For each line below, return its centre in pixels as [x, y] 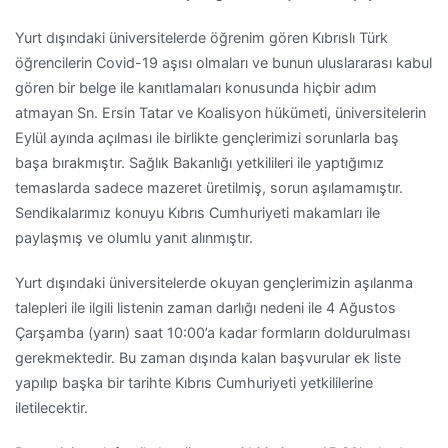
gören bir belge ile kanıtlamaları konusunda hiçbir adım [196, 87]
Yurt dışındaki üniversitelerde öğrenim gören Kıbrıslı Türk [201, 37]
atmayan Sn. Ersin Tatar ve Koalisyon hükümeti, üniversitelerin [220, 112]
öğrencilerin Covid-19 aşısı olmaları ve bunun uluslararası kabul [223, 62]
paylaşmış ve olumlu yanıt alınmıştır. [134, 237]
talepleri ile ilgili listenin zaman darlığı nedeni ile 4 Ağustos [205, 307]
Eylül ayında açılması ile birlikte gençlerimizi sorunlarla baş [207, 137]
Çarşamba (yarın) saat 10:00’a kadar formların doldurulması [212, 332]
